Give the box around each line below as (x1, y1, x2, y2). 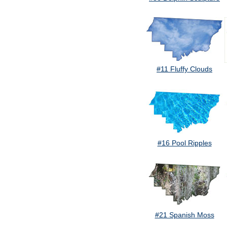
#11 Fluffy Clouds (157, 65, 212, 73)
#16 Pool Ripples (157, 139, 212, 147)
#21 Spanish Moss (155, 211, 214, 219)
